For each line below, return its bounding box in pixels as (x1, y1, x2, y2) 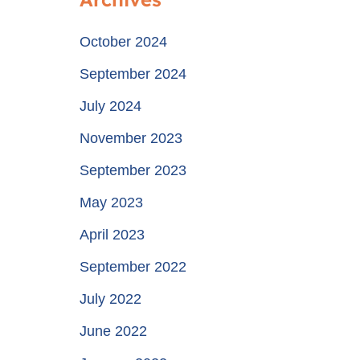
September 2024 (79, 66, 186, 82)
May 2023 (79, 194, 143, 211)
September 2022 (79, 259, 186, 275)
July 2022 (79, 291, 141, 307)
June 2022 (79, 323, 147, 339)
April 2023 (79, 227, 145, 243)
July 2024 (79, 98, 141, 114)
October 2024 (79, 34, 167, 50)
